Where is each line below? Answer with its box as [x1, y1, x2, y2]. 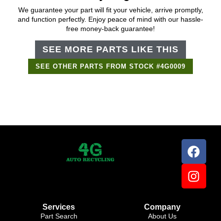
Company [144, 203, 181, 212]
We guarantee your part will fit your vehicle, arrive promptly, [18, 6, 203, 14]
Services [42, 203, 75, 212]
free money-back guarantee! [66, 25, 155, 33]
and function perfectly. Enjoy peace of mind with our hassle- [18, 15, 203, 24]
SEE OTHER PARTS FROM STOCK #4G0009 [36, 63, 185, 71]
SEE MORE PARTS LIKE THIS [42, 44, 179, 55]
